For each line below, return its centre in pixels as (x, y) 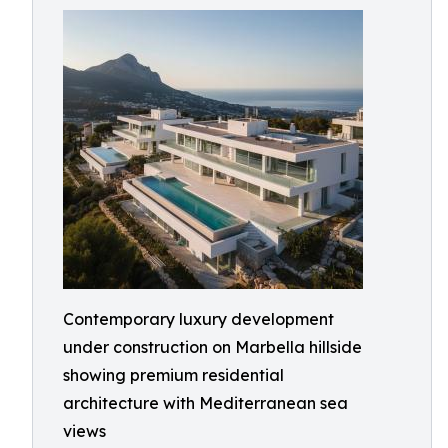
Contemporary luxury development (198, 319)
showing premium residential (173, 375)
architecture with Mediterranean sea (205, 403)
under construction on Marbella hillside (212, 347)
